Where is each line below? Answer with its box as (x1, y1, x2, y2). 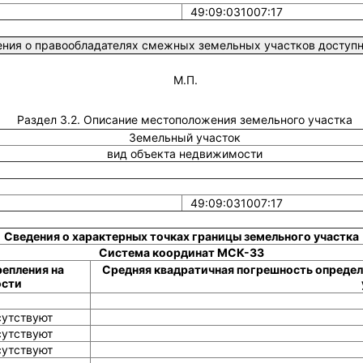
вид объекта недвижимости (107, 147, 263, 160)
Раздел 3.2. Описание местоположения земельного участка (17, 113, 353, 126)
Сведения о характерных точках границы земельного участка (4, 229, 359, 243)
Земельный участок (129, 130, 241, 144)
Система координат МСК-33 (99, 246, 264, 259)
